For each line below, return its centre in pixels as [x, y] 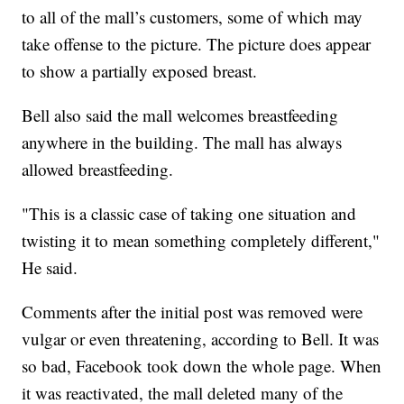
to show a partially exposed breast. [140, 71]
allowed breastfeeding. [98, 170]
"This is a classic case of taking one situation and [189, 214]
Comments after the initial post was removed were [193, 312]
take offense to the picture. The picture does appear [197, 44]
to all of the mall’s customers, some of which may [193, 17]
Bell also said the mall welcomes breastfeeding [180, 115]
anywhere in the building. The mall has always [182, 142]
